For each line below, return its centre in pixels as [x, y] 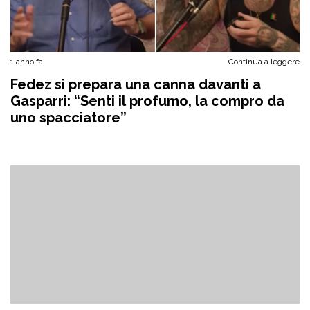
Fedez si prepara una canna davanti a [136, 84]
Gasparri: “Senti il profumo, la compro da [147, 101]
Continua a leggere [264, 62]
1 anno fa [27, 62]
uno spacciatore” [69, 118]
